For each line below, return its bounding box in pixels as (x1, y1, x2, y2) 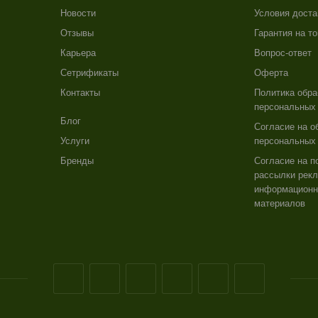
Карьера (60, 48, 96, 58)
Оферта (253, 67, 288, 78)
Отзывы (60, 28, 94, 38)
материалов (253, 198, 305, 209)
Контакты (60, 87, 100, 98)
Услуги (60, 136, 89, 146)
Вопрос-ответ (253, 48, 312, 58)
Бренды (60, 155, 94, 166)
